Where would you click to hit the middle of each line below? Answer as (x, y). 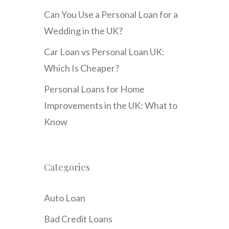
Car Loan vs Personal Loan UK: (104, 52)
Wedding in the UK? (83, 31)
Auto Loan (65, 198)
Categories (67, 167)
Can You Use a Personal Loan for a (111, 15)
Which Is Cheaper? (82, 68)
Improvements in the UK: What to (111, 106)
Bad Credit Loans (78, 219)
